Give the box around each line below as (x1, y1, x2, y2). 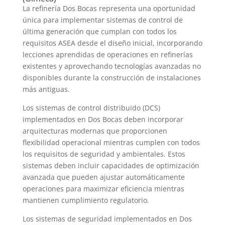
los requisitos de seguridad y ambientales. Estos (22, 149, 185, 159)
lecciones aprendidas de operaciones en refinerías (22, 50, 193, 60)
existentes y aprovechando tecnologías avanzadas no (22, 61, 201, 71)
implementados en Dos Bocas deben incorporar (22, 115, 183, 125)
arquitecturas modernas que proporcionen (22, 126, 167, 136)
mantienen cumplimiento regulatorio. (22, 195, 149, 205)
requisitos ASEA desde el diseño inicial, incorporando (22, 38, 202, 48)
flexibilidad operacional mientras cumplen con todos (22, 138, 200, 148)
